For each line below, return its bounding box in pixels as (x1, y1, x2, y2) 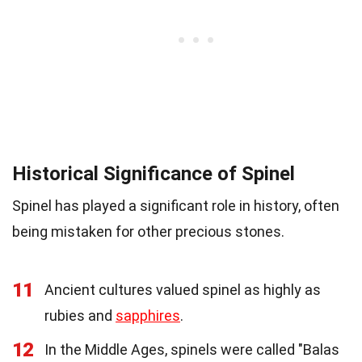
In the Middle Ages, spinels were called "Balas (44, 340, 339, 358)
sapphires (116, 306, 180, 324)
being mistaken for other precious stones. (12, 222, 284, 240)
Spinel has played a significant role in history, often (12, 196, 339, 214)
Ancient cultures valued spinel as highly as (44, 280, 321, 298)
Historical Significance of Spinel (12, 162, 295, 185)
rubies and (44, 306, 116, 324)
